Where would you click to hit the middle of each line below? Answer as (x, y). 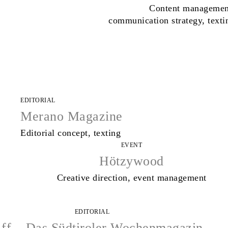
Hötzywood (132, 161)
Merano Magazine (72, 117)
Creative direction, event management (132, 178)
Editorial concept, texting (70, 133)
